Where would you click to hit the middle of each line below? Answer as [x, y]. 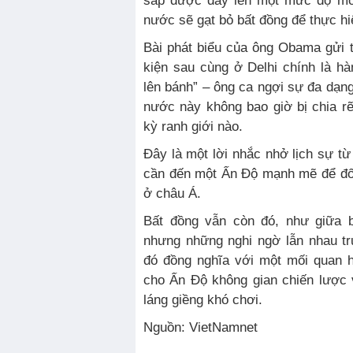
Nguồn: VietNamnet [205, 327]
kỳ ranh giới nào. [193, 126]
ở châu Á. [172, 193]
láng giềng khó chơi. [203, 300]
